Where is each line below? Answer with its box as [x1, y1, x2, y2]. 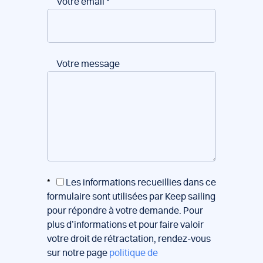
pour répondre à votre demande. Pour [47, 206, 203, 215]
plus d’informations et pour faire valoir [47, 220, 204, 230]
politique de [109, 248, 158, 258]
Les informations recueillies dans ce [64, 178, 216, 187]
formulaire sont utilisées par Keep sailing [47, 192, 215, 201]
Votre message [56, 59, 120, 69]
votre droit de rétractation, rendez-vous [47, 234, 211, 244]
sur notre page [47, 248, 109, 258]
